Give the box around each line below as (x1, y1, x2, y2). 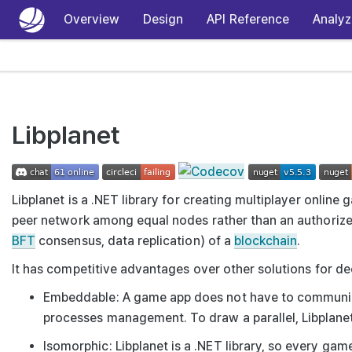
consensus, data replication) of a (35, 233, 234, 248)
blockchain (233, 233, 298, 248)
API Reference (207, 12, 290, 27)
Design (143, 12, 184, 27)
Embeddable (43, 289, 116, 305)
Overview (63, 12, 120, 27)
